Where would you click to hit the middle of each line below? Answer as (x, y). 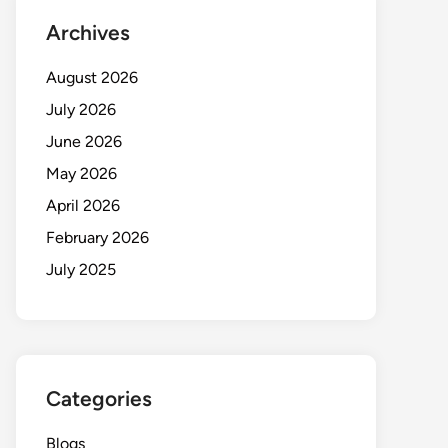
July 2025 (81, 269)
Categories (99, 398)
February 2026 (97, 237)
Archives (88, 32)
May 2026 (81, 173)
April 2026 (83, 205)
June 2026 (84, 141)
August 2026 (92, 77)
